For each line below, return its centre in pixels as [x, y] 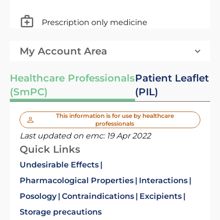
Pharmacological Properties [77, 180]
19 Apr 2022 [129, 136]
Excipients [161, 196]
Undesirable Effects [59, 165]
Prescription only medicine [95, 22]
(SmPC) [29, 92]
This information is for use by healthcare [115, 116]
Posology [38, 196]
